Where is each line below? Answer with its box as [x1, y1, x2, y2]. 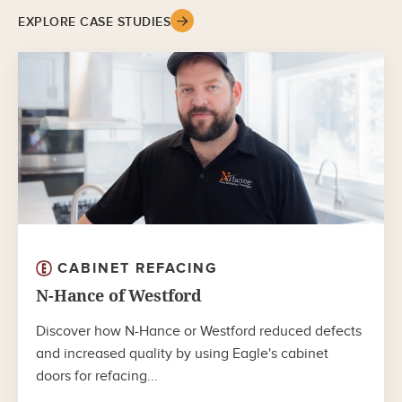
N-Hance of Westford [36, 285, 203, 305]
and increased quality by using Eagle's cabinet [36, 345, 328, 363]
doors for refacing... [36, 367, 158, 385]
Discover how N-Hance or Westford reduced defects [36, 322, 362, 340]
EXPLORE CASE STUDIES [18, 13, 170, 30]
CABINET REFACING [57, 259, 218, 277]
